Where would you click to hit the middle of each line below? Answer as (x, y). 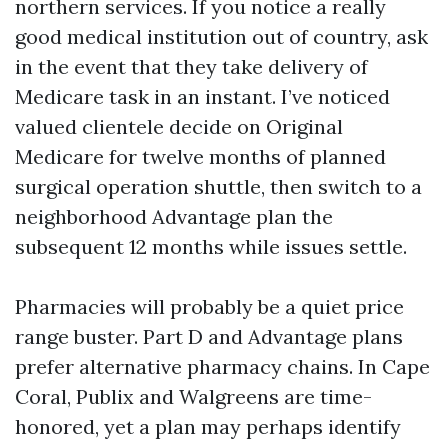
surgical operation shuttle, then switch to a (218, 186)
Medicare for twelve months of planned (200, 156)
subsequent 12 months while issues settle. (211, 246)
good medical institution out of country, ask (221, 36)
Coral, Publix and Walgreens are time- (193, 396)
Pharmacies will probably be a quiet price (209, 306)
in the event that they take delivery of (191, 66)
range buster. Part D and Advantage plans (209, 336)
